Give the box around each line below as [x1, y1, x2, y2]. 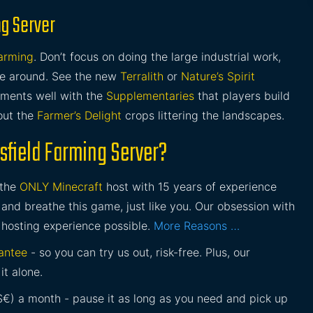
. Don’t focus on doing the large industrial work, [34, 50, 281, 64]
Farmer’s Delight [37, 108, 122, 122]
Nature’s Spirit [181, 69, 255, 83]
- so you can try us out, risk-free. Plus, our [27, 245, 250, 259]
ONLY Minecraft [20, 180, 103, 194]
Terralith [120, 69, 163, 83]
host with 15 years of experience [103, 180, 277, 194]
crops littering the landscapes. [122, 108, 284, 122]
